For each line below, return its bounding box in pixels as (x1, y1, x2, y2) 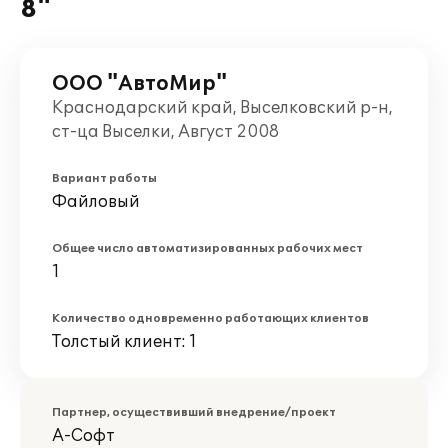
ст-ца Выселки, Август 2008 (52, 122, 279, 142)
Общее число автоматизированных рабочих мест (52, 242, 363, 255)
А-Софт (52, 426, 115, 446)
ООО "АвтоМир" (52, 72, 227, 96)
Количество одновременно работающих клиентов (52, 312, 369, 325)
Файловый (52, 192, 140, 212)
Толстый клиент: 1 (52, 332, 197, 352)
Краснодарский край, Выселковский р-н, (52, 98, 393, 118)
